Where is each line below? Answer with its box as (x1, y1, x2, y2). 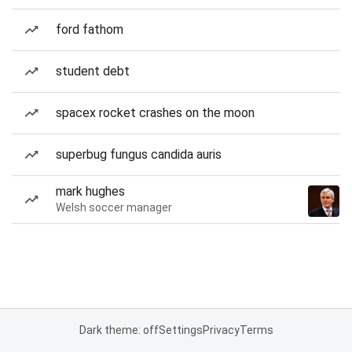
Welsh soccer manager (56, 201, 172, 214)
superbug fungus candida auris (56, 147, 222, 162)
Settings (158, 324, 203, 336)
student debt (56, 64, 130, 79)
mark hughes (56, 184, 125, 199)
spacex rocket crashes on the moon (56, 105, 255, 120)
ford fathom (56, 22, 123, 37)
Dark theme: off (79, 324, 159, 336)
